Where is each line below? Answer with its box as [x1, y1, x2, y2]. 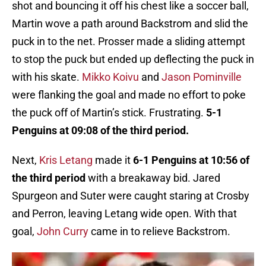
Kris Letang [39, 154, 93, 167]
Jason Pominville [161, 71, 242, 84]
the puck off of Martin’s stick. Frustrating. [12, 106, 206, 119]
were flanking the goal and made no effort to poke [12, 88, 246, 102]
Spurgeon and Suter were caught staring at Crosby [12, 189, 249, 202]
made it [93, 154, 133, 167]
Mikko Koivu [82, 71, 139, 84]
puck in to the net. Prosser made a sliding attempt [12, 35, 245, 48]
